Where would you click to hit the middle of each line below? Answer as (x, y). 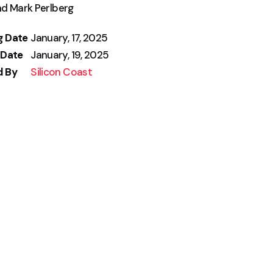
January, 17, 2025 (69, 38)
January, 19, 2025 (70, 55)
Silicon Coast (61, 72)
